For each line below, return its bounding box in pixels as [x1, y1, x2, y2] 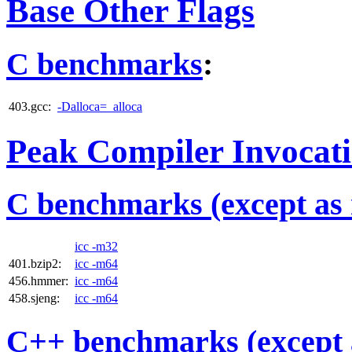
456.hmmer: [9, 274, 68, 288]
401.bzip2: [9, 257, 61, 271]
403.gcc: [9, 99, 51, 113]
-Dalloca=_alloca [57, 99, 142, 113]
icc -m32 [75, 240, 118, 254]
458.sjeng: [9, 291, 60, 306]
